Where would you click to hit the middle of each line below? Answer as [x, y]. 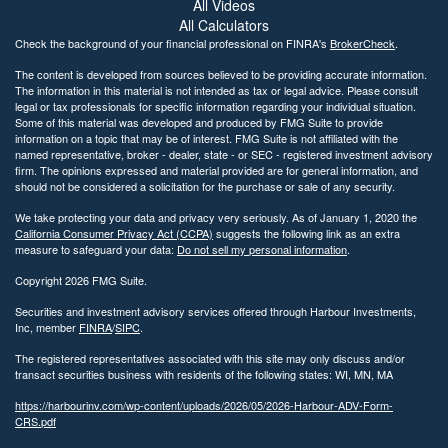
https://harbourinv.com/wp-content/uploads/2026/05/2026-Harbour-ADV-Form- [204, 404]
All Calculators [224, 24]
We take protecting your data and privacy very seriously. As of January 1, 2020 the [216, 216]
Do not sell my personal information [262, 248]
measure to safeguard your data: [96, 248]
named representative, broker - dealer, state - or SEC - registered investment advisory [224, 153]
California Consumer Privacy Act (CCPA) [114, 232]
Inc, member [47, 326]
